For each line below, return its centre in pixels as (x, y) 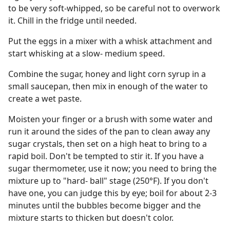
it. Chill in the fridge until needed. (72, 21)
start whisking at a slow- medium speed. (87, 53)
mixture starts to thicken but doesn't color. (91, 218)
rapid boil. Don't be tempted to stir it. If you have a (106, 156)
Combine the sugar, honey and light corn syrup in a (107, 74)
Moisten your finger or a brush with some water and (110, 119)
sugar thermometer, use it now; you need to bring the (112, 168)
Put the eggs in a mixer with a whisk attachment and (110, 41)
